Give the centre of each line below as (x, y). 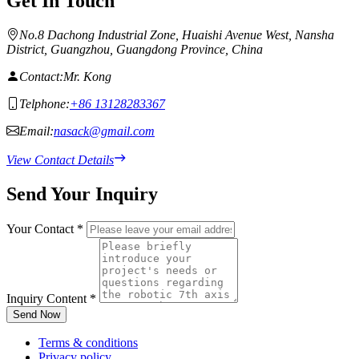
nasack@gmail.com (104, 131)
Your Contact (42, 229)
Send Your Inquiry (82, 194)
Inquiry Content (48, 299)
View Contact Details (60, 160)
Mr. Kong (87, 77)
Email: (36, 131)
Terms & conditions (88, 343)
